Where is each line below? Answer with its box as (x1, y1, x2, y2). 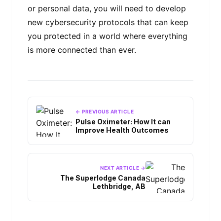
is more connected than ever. (28, 45, 136, 55)
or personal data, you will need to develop (28, 3, 186, 14)
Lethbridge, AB (93, 182, 146, 190)
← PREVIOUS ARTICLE (75, 108, 134, 114)
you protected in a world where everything (28, 31, 187, 41)
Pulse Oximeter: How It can (75, 117, 171, 126)
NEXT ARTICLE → (100, 164, 146, 171)
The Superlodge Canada (60, 173, 146, 182)
